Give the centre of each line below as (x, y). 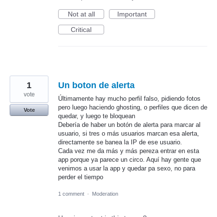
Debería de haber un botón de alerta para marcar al (129, 125)
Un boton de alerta (96, 85)
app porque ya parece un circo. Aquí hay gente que (130, 160)
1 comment (71, 194)
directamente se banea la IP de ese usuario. (120, 142)
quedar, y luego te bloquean (97, 116)
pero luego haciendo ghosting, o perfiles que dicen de (133, 108)
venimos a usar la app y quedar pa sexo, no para (127, 169)
